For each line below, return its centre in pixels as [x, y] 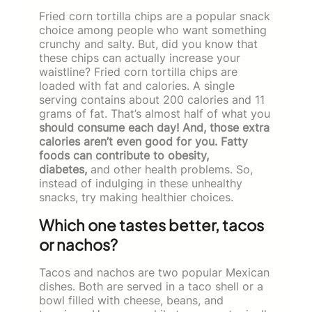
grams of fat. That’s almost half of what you [155, 113]
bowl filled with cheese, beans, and [131, 300]
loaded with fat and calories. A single [137, 85]
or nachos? [78, 244]
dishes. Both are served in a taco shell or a [151, 286]
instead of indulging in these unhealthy [141, 183]
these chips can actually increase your [140, 57]
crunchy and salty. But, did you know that [148, 44]
